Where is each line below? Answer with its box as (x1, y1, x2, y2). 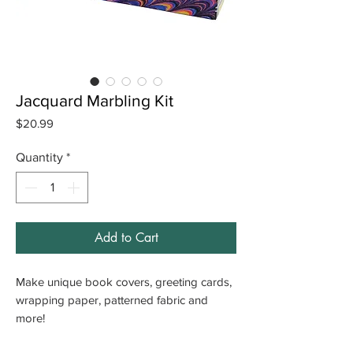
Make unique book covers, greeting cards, (16, 274, 232, 288)
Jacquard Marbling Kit (16, 91, 173, 110)
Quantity (16, 150, 63, 164)
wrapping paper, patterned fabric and (16, 292, 208, 307)
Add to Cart (94, 229, 158, 246)
